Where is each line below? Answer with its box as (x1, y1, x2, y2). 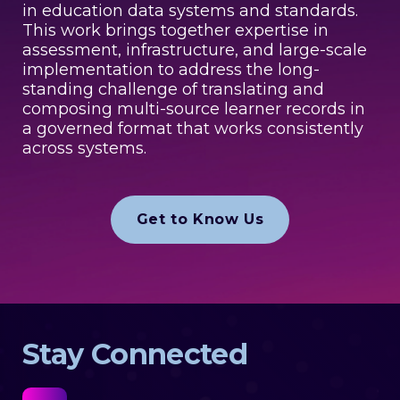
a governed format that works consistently (22, 119, 363, 139)
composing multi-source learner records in (22, 99, 365, 120)
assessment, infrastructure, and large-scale (22, 40, 367, 61)
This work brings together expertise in (22, 21, 329, 41)
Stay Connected (22, 337, 248, 372)
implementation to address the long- (22, 60, 320, 80)
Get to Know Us (136, 211, 264, 229)
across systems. (22, 138, 146, 159)
